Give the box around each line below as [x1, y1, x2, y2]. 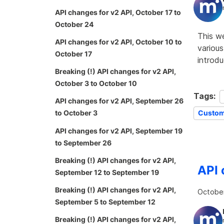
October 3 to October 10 [55, 79, 137, 88]
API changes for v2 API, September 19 [55, 126, 182, 135]
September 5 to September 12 [55, 197, 155, 206]
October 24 [55, 19, 93, 28]
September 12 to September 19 [55, 167, 159, 176]
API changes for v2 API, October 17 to [55, 7, 181, 16]
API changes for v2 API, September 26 [55, 96, 183, 105]
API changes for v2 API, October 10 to [55, 37, 182, 46]
